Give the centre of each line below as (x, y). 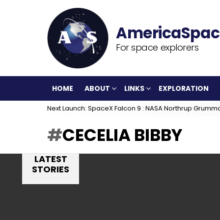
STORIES (51, 169)
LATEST (51, 159)
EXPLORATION (184, 88)
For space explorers (157, 47)
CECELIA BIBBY (122, 135)
